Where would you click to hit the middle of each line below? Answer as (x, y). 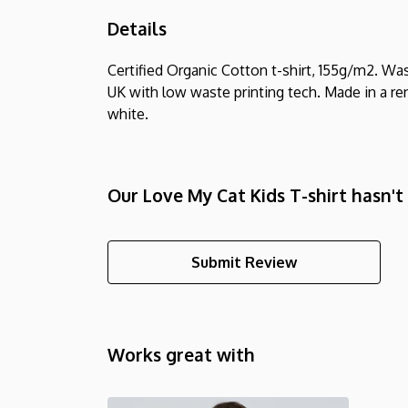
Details (137, 28)
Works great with (181, 354)
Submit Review (244, 262)
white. (128, 113)
